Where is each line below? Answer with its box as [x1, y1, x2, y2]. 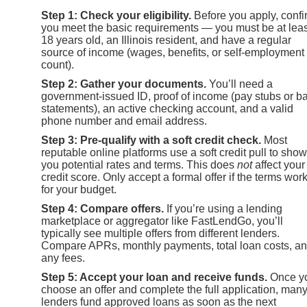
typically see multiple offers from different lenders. [41, 227, 280, 239]
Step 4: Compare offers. [41, 202, 164, 214]
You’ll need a [206, 77, 273, 90]
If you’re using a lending [164, 202, 282, 214]
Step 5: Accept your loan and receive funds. [41, 271, 267, 283]
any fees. [41, 251, 85, 264]
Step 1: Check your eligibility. [41, 9, 191, 21]
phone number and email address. [41, 114, 207, 127]
